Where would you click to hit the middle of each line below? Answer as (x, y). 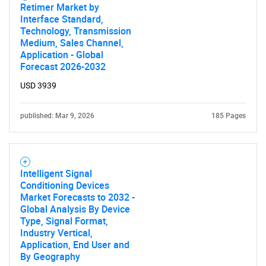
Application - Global (62, 55)
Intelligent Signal (56, 173)
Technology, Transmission (76, 31)
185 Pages (229, 116)
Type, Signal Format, (64, 221)
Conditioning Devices (65, 185)
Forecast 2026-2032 (63, 66)
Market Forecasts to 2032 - (77, 197)
